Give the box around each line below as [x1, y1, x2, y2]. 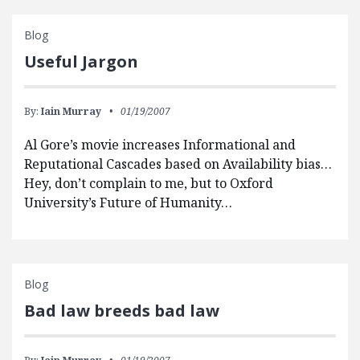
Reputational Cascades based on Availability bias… [24, 155, 332, 174]
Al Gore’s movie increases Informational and [24, 136, 296, 154]
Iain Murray [41, 104, 101, 119]
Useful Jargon [24, 51, 138, 73]
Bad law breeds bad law [24, 300, 219, 322]
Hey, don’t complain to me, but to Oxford [24, 174, 273, 193]
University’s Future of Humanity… [24, 194, 232, 212]
